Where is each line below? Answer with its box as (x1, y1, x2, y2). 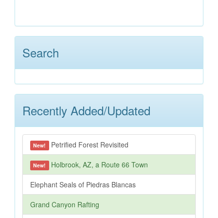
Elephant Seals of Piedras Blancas (30, 180, 136, 189)
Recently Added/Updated (22, 102, 150, 119)
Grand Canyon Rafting (30, 200, 99, 209)
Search (22, 44, 59, 61)
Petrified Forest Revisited (49, 140, 128, 149)
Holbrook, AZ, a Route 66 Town (49, 160, 148, 169)
